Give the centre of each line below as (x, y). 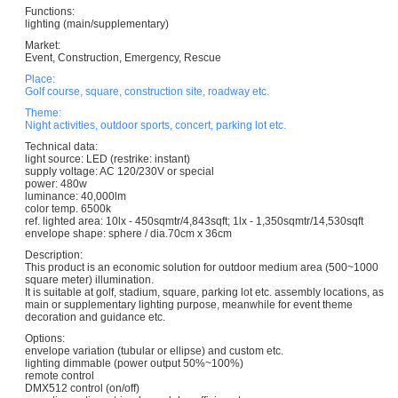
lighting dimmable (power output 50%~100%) (134, 363)
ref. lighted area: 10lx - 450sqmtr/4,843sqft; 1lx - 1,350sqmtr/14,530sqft (194, 221)
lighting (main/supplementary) (97, 24)
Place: (40, 79)
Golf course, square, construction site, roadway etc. (147, 91)
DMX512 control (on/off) (82, 388)
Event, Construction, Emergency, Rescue (123, 57)
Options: (45, 338)
